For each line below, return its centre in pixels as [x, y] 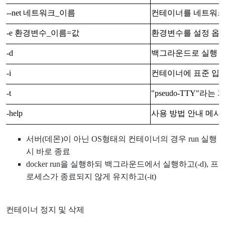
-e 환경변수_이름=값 [43, 33]
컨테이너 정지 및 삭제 [46, 209]
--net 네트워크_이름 [41, 13]
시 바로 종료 [48, 151]
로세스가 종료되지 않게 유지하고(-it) [91, 176]
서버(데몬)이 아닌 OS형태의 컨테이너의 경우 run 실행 [122, 139]
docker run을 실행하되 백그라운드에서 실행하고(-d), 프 [122, 164]
